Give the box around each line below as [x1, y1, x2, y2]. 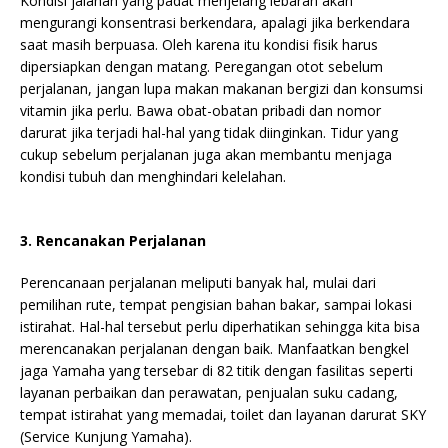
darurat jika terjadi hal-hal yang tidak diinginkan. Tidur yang [20, 123, 398, 142]
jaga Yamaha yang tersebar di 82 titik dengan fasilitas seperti [20, 361, 413, 380]
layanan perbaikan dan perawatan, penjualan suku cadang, [20, 383, 398, 402]
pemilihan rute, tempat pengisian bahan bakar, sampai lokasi [20, 295, 412, 314]
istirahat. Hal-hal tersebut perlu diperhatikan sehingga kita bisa [20, 317, 420, 336]
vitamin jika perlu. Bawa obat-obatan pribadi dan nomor [20, 101, 381, 120]
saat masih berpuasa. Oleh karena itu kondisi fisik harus [20, 35, 378, 54]
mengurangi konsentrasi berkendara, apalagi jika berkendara [20, 13, 410, 32]
